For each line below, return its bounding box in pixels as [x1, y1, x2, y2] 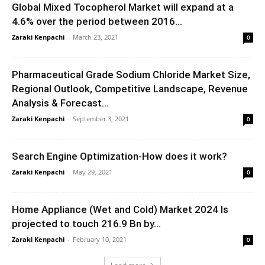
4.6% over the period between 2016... [12, 15, 182, 27]
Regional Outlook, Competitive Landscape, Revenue [12, 82, 248, 95]
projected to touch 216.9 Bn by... [12, 217, 161, 230]
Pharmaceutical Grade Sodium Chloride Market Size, [12, 68, 250, 80]
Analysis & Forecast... [12, 96, 109, 109]
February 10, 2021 [73, 234, 127, 244]
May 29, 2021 [73, 167, 112, 176]
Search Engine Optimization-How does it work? [12, 150, 227, 162]
